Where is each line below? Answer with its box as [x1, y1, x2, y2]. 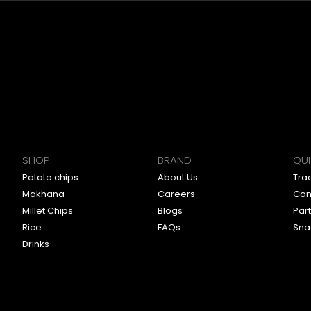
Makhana [22, 187, 65, 201]
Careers [158, 187, 195, 201]
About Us [158, 171, 198, 185]
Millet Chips [22, 204, 73, 218]
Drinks [22, 237, 49, 251]
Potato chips [22, 171, 78, 185]
